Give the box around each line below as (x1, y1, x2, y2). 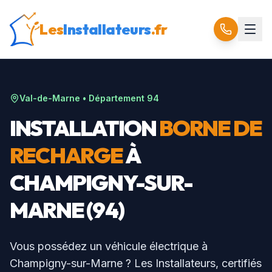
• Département (80, 93, 147, 103)
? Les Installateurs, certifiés (123, 257, 262, 270)
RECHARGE (10, 141, 123, 169)
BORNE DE (158, 114, 262, 141)
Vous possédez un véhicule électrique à (10, 240, 208, 253)
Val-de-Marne (19, 93, 80, 103)
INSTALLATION (10, 114, 159, 141)
